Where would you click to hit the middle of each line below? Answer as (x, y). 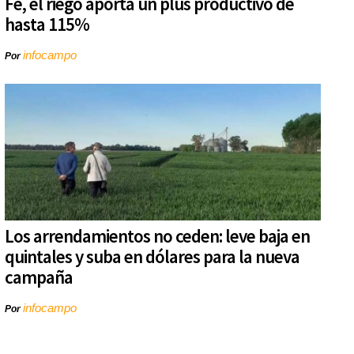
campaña (39, 277)
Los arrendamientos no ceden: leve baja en (157, 236)
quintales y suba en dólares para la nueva (152, 257)
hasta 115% (47, 24)
